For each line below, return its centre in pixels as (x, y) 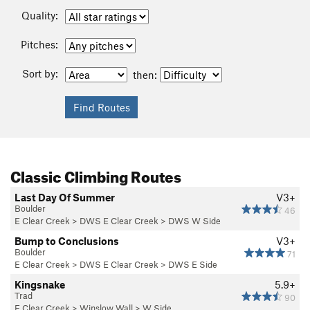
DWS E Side (193, 265)
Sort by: (40, 74)
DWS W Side (194, 221)
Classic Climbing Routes (96, 174)
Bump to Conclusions (67, 241)
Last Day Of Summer (65, 198)
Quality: (40, 16)
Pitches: (39, 45)
